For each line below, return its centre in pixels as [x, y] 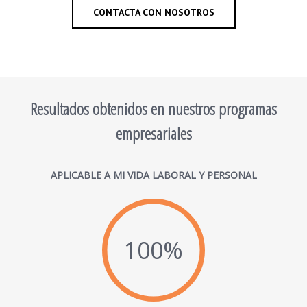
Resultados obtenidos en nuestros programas [153, 108]
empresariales [153, 133]
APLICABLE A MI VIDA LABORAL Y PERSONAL [153, 175]
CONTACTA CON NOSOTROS [153, 12]
